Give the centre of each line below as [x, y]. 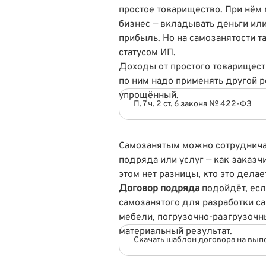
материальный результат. [175, 231]
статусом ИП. [147, 53]
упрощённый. [149, 95]
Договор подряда [160, 189]
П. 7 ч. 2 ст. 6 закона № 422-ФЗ [193, 104]
